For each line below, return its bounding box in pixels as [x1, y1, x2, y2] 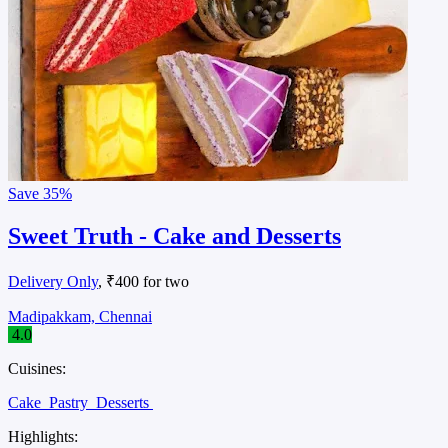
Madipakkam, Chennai [8, 308, 152, 326]
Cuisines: [8, 360, 66, 378]
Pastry [49, 394, 92, 412]
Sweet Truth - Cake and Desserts [8, 223, 341, 250]
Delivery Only [8, 273, 98, 291]
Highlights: [8, 428, 78, 446]
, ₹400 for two [98, 273, 189, 291]
